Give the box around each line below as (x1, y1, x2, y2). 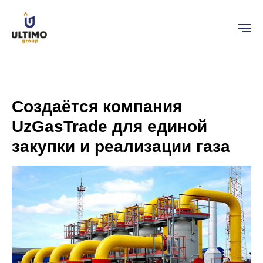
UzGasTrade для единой (12, 117, 207, 136)
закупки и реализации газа (12, 137, 230, 156)
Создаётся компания (12, 97, 182, 116)
